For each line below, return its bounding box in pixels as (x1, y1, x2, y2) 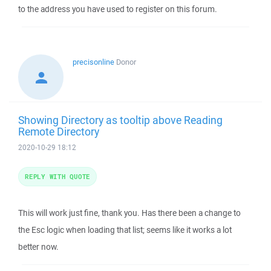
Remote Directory (18, 124, 99, 139)
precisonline (73, 57, 114, 67)
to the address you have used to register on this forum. (18, 4, 217, 15)
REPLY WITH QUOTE (25, 172, 90, 181)
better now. (18, 241, 59, 252)
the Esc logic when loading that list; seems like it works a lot (18, 224, 232, 235)
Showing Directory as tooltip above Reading (18, 113, 223, 127)
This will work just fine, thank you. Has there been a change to (18, 207, 241, 218)
